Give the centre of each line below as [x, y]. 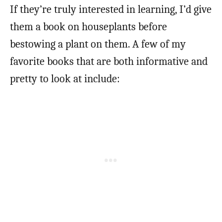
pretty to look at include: [65, 79]
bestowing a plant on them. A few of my [98, 44]
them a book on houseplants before [88, 27]
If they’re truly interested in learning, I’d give [111, 10]
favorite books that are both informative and [109, 62]
